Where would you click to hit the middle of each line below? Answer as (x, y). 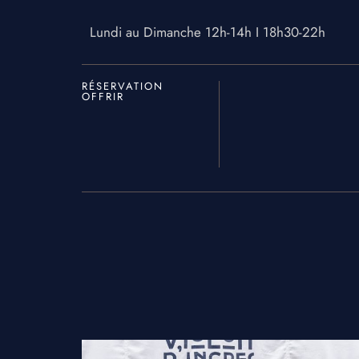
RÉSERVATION (123, 86)
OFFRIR (103, 97)
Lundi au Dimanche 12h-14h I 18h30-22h (208, 32)
